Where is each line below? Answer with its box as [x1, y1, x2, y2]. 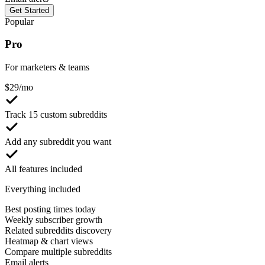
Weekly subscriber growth [5, 215, 102, 225]
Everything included [5, 184, 80, 195]
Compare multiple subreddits [5, 247, 112, 257]
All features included [5, 164, 82, 174]
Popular [5, 16, 34, 27]
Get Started [9, 5, 49, 15]
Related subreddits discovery [5, 225, 112, 236]
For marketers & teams [5, 62, 89, 73]
